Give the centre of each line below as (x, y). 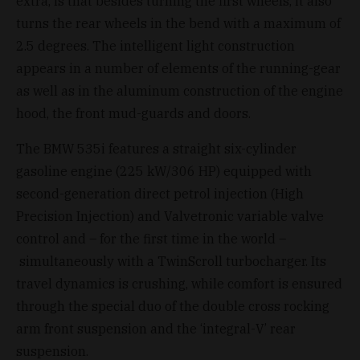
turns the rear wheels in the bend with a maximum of (178, 23)
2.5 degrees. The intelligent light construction (155, 45)
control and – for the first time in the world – (151, 238)
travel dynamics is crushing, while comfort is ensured (179, 283)
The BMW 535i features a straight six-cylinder (156, 148)
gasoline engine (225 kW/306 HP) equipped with (164, 171)
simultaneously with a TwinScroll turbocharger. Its (171, 261)
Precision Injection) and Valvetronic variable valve (170, 216)
